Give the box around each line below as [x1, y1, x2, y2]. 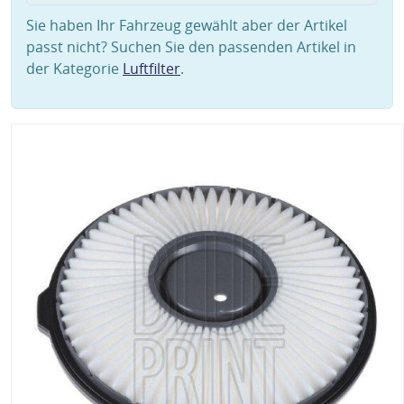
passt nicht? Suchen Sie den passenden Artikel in [26, 37, 356, 57]
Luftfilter [123, 59, 180, 78]
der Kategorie [26, 59, 123, 78]
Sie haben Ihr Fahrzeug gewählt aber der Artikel [26, 15, 347, 35]
